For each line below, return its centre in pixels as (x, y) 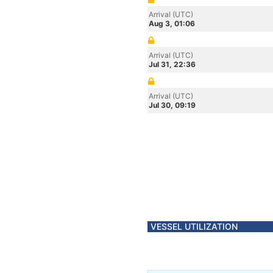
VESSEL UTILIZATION (194, 226)
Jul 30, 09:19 (172, 105)
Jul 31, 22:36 (172, 64)
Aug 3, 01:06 (172, 23)
